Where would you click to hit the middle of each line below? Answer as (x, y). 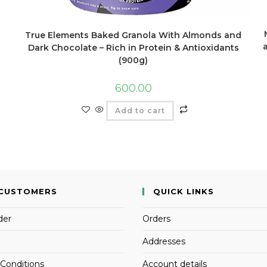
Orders (156, 219)
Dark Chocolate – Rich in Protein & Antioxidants (133, 47)
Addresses (164, 242)
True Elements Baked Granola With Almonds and (133, 35)
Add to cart (140, 110)
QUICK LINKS (184, 192)
